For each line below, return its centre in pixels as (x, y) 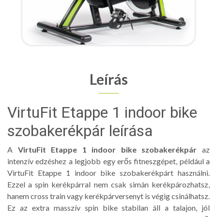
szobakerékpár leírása (80, 131)
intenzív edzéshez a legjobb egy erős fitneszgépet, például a (108, 161)
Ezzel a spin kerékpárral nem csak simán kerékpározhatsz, (108, 184)
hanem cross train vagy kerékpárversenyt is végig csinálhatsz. (108, 196)
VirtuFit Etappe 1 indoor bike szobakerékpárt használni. (108, 172)
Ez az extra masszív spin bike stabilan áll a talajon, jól (108, 207)
